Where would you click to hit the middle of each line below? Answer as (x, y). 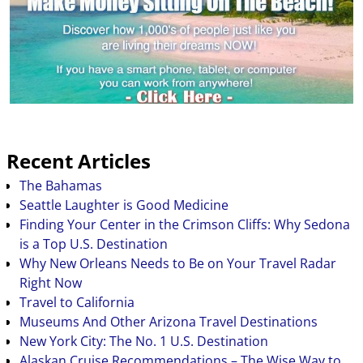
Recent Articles (79, 162)
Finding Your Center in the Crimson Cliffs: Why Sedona (184, 224)
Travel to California (77, 302)
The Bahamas (60, 185)
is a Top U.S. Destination (93, 243)
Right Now (50, 282)
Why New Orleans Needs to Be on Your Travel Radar (177, 263)
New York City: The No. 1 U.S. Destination (143, 341)
